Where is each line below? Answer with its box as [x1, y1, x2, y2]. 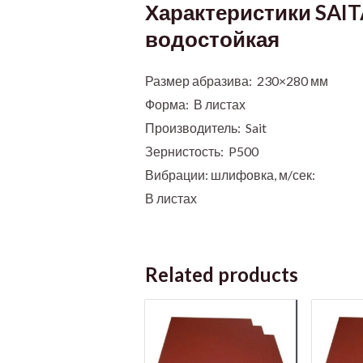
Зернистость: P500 [144, 143, 258, 159]
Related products [144, 262, 298, 286]
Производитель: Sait [144, 119, 267, 135]
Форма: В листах [144, 96, 246, 112]
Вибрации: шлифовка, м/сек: [144, 166, 315, 182]
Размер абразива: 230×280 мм [144, 72, 328, 88]
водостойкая [144, 25, 280, 52]
